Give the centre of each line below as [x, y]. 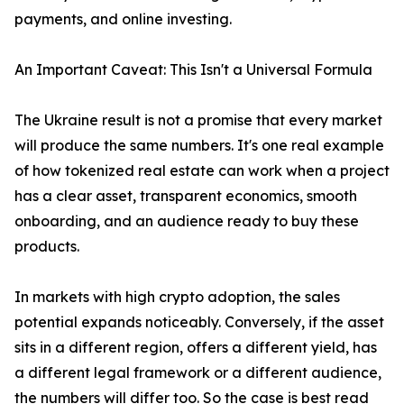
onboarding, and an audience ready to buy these [187, 221]
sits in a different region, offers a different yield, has [196, 348]
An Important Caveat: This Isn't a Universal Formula [193, 70]
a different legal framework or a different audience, [198, 373]
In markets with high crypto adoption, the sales [177, 297]
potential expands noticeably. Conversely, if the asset [199, 322]
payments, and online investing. [123, 19]
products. [47, 247]
